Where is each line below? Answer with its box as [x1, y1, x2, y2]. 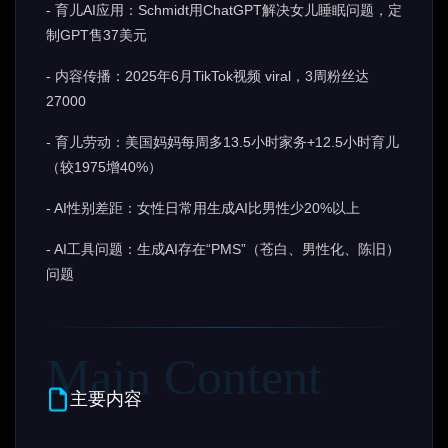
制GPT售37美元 [46, 27, 147, 43]
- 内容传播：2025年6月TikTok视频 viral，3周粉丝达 [46, 68, 369, 84]
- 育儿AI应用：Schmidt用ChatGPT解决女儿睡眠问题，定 [46, 2, 402, 18]
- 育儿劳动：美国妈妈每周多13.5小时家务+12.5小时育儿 [46, 134, 399, 150]
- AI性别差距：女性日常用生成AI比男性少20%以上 [46, 200, 360, 216]
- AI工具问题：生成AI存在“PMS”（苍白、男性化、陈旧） [46, 241, 400, 257]
